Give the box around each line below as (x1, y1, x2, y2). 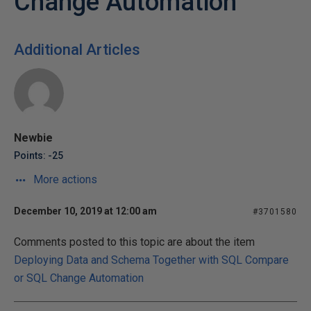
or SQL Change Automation (14, 271, 144, 285)
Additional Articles (14, 41, 140, 58)
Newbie (14, 131, 53, 144)
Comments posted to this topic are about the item (14, 235, 255, 249)
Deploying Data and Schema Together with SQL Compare (14, 253, 289, 267)
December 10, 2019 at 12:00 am (14, 205, 157, 217)
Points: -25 (14, 150, 63, 161)
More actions (31, 173, 97, 186)
